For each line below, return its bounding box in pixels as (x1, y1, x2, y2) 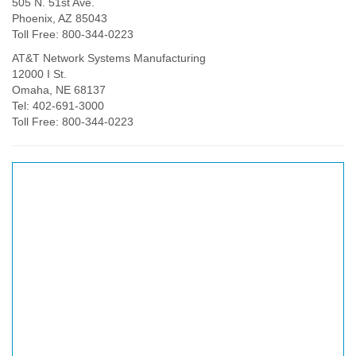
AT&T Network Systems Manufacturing (12, 51, 206, 64)
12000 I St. (12, 67, 67, 80)
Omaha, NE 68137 (12, 83, 106, 96)
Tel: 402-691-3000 (12, 99, 104, 112)
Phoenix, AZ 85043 (12, 11, 107, 25)
